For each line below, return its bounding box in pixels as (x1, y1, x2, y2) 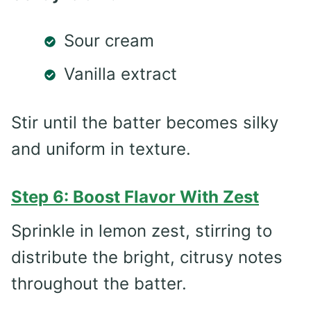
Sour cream (64, 30, 154, 51)
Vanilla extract (64, 63, 177, 84)
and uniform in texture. (11, 138, 191, 159)
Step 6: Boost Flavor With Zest (11, 186, 259, 207)
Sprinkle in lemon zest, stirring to (11, 220, 272, 241)
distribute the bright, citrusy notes (11, 246, 283, 267)
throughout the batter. (11, 273, 187, 294)
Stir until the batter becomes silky (11, 112, 278, 133)
